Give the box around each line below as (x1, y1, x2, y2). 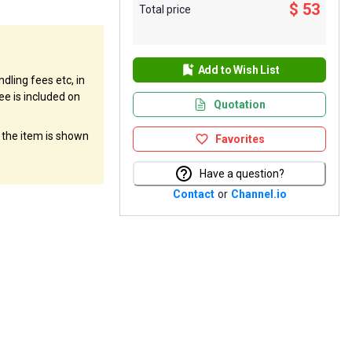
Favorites (214, 133, 265, 145)
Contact (172, 188, 214, 200)
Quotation (214, 98, 266, 111)
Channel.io (230, 188, 287, 200)
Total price (139, 2, 191, 16)
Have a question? (200, 167, 284, 180)
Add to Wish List (197, 64, 280, 76)
